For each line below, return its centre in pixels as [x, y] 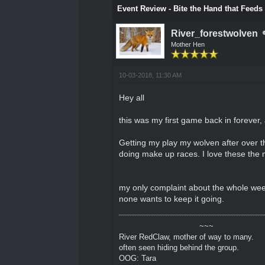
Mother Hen [188, 44]
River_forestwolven [214, 33]
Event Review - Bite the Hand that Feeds [190, 8]
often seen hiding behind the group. [179, 247]
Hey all [131, 97]
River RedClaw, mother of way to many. [186, 237]
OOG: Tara [137, 258]
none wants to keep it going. [171, 198]
